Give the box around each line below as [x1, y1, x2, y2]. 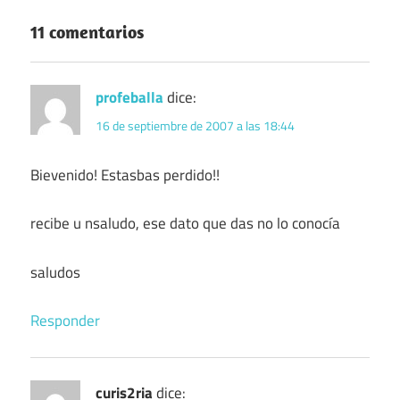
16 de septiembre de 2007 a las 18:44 [96, 115, 295, 135]
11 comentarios [30, 20, 144, 43]
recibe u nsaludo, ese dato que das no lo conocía [30, 212, 340, 236]
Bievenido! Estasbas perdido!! [30, 162, 220, 187]
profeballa [96, 86, 163, 110]
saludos [30, 260, 80, 284]
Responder [30, 309, 100, 333]
